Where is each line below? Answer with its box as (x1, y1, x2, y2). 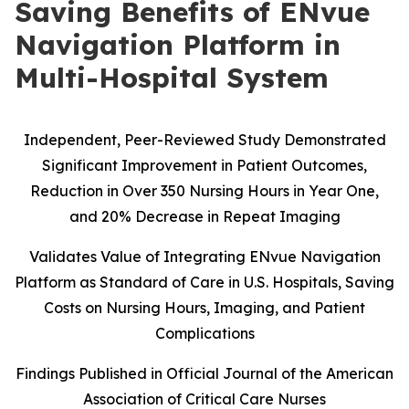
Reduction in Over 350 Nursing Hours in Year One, (30, 182, 379, 200)
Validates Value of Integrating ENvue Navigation (28, 247, 381, 266)
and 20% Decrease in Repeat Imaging (68, 207, 341, 225)
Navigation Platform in (15, 27, 341, 62)
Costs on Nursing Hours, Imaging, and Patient (44, 299, 365, 317)
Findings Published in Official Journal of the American (16, 364, 393, 383)
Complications (154, 324, 255, 342)
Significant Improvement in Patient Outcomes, (42, 156, 367, 174)
